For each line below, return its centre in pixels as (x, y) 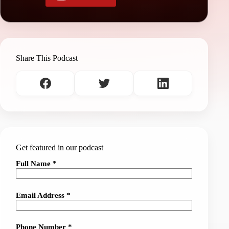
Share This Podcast (47, 58)
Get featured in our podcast (60, 147)
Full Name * (36, 164)
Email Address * (43, 196)
